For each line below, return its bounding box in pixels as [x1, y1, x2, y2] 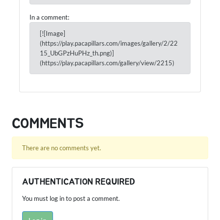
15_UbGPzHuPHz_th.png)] [40, 49, 114, 57]
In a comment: [29, 13, 69, 22]
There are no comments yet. [22, 144, 101, 152]
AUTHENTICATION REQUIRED [22, 178, 135, 187]
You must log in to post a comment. [22, 194, 120, 203]
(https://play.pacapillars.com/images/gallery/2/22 [40, 39, 178, 48]
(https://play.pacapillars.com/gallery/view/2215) [40, 59, 174, 67]
